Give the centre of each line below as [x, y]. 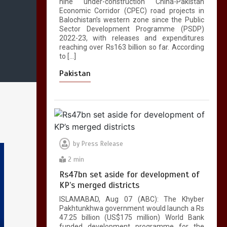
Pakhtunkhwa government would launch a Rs [131, 209]
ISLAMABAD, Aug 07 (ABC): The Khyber [131, 199]
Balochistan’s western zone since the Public [131, 20]
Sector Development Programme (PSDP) [131, 29]
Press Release [102, 144]
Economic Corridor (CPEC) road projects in [131, 11]
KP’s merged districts [99, 185]
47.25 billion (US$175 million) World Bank [131, 218]
